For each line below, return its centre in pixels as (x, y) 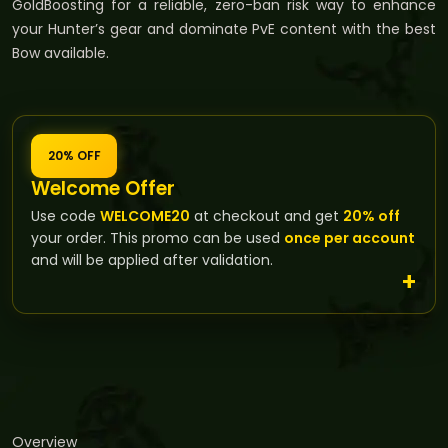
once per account (349, 237)
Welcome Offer (103, 188)
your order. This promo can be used (157, 237)
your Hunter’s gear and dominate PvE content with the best (224, 28)
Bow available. (60, 52)
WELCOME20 (145, 215)
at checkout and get (266, 215)
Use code (65, 215)
